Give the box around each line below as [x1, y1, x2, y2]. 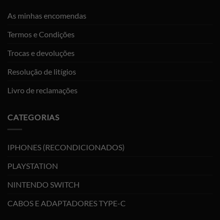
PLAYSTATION [7, 161, 58, 171]
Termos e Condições [7, 29, 75, 39]
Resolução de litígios [7, 67, 76, 77]
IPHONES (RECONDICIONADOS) [7, 142, 125, 152]
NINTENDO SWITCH [7, 180, 80, 190]
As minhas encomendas [7, 11, 86, 21]
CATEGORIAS [7, 112, 59, 122]
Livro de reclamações [7, 85, 78, 95]
